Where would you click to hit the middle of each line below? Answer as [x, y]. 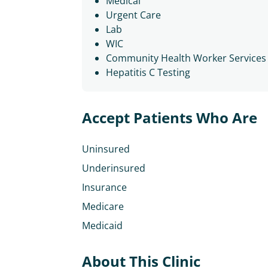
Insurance [104, 187]
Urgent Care [133, 15]
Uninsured [106, 149]
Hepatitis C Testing [148, 72]
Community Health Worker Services [186, 58]
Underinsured [114, 168]
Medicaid [102, 226]
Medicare [103, 206]
